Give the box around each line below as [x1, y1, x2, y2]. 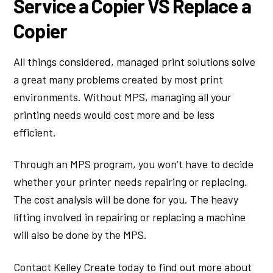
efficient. [13, 125, 57, 139]
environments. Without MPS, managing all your [13, 90, 232, 104]
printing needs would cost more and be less [13, 107, 215, 121]
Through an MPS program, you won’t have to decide [13, 157, 254, 171]
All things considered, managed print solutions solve [13, 54, 256, 68]
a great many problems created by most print [13, 72, 224, 86]
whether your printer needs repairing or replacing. [13, 175, 248, 189]
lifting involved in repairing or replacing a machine [13, 210, 246, 224]
